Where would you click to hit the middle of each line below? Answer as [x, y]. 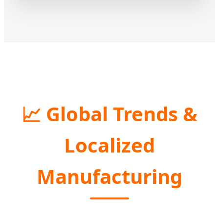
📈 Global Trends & [109, 113]
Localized [109, 145]
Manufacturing [109, 176]
